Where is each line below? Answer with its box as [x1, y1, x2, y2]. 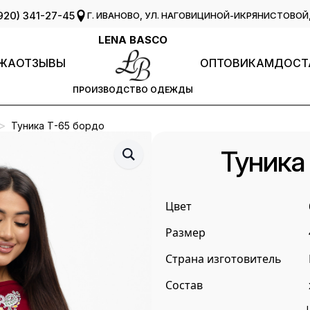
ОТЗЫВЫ [15, 55, 66, 70]
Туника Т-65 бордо [11, 120, 104, 132]
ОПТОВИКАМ [200, 55, 275, 70]
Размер [165, 225, 206, 241]
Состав [165, 277, 203, 293]
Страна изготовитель [165, 251, 282, 267]
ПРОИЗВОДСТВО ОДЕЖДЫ [72, 84, 193, 95]
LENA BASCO [98, 33, 167, 46]
